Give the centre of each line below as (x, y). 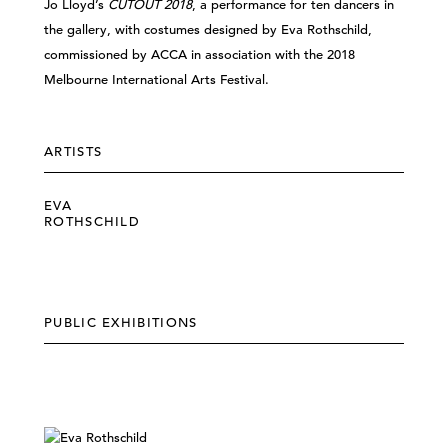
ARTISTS (73, 151)
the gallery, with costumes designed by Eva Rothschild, (208, 29)
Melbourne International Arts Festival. (156, 79)
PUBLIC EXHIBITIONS (121, 322)
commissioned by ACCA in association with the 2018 (199, 54)
